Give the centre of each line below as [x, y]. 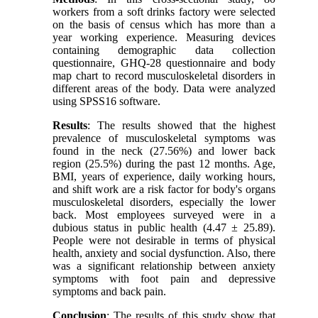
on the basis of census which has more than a [164, 24]
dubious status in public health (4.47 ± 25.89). [164, 227]
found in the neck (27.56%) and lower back [164, 150]
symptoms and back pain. [110, 291]
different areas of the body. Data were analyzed [164, 88]
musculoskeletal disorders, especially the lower [164, 202]
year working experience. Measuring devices [164, 37]
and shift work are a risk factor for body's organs [164, 189]
